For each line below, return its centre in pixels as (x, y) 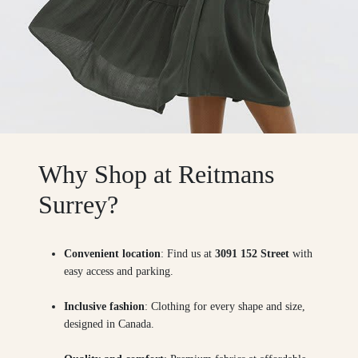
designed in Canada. (112, 324)
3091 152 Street (252, 253)
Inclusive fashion (104, 306)
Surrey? (78, 204)
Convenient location (112, 253)
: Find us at (188, 253)
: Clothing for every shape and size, (225, 306)
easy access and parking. (122, 271)
